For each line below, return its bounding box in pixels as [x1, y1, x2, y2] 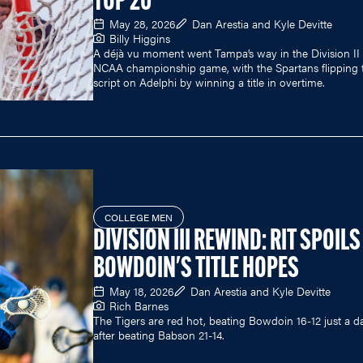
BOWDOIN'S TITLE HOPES [93, 255, 299, 285]
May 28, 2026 [109, 15, 176, 32]
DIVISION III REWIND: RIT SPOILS [93, 228, 361, 258]
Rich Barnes [109, 297, 169, 314]
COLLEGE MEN [105, 210, 173, 225]
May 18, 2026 [109, 283, 174, 300]
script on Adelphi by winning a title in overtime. [93, 73, 325, 90]
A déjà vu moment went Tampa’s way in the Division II [93, 44, 360, 61]
